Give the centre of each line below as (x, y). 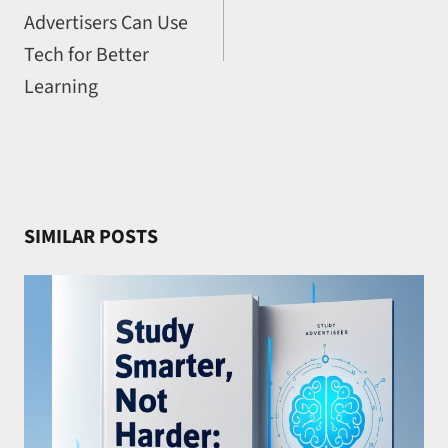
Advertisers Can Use (106, 23)
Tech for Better (86, 55)
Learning (61, 87)
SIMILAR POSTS (91, 237)
